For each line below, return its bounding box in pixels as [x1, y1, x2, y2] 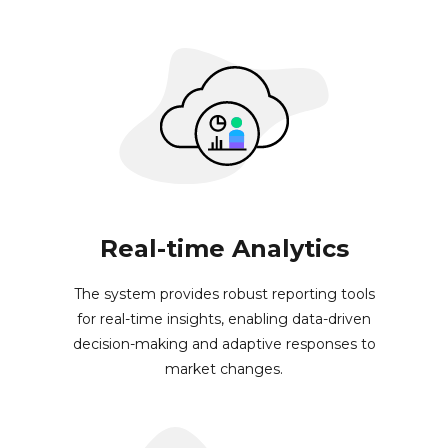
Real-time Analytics [99, 234, 349, 264]
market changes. [165, 360, 283, 379]
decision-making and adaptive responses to [72, 335, 376, 354]
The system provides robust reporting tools [73, 285, 375, 304]
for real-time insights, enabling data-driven [77, 310, 371, 329]
